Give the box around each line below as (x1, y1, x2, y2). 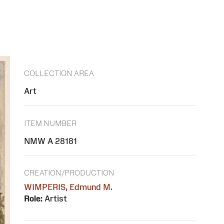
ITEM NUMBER (24, 118, 76, 127)
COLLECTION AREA (24, 69, 94, 78)
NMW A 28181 (24, 136, 77, 145)
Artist (42, 194, 67, 203)
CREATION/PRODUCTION (24, 168, 114, 177)
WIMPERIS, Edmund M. (24, 182, 112, 192)
